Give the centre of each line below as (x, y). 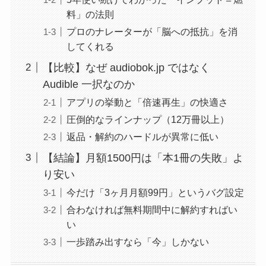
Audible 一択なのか (88, 84)
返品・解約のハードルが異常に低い (142, 136)
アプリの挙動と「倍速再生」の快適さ (147, 102)
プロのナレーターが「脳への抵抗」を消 (152, 31)
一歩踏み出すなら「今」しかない (137, 241)
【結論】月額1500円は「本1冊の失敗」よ (143, 158)
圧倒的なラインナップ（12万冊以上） (148, 119)
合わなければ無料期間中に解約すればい (152, 209)
